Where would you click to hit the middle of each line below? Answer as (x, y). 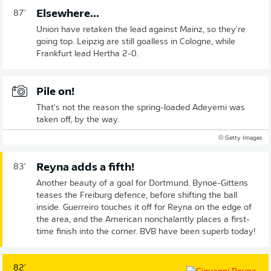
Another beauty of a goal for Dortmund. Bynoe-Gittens (142, 183)
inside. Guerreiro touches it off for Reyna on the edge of (144, 207)
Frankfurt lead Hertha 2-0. (87, 54)
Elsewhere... (68, 14)
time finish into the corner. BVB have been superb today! (146, 232)
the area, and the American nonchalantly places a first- (143, 220)
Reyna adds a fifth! (85, 168)
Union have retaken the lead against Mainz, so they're (141, 30)
